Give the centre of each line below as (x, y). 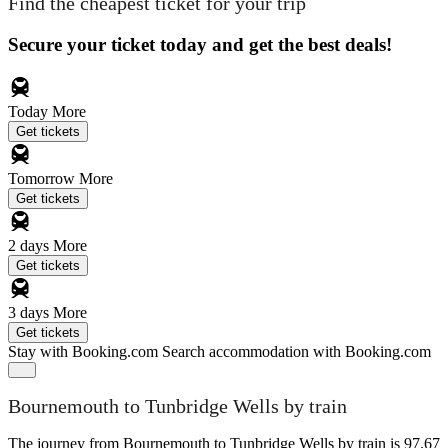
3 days (30, 312)
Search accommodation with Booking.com (296, 351)
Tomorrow (43, 178)
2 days (30, 245)
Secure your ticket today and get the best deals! (200, 44)
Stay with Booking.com (83, 351)
